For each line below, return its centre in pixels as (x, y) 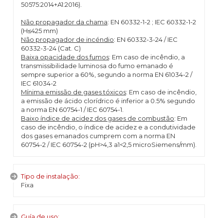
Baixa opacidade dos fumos (65, 57)
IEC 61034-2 (39, 83)
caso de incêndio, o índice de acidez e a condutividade (108, 127)
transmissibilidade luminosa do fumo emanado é (97, 66)
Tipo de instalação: (50, 176)
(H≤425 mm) (39, 31)
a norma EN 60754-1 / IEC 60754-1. (72, 109)
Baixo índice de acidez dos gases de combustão (98, 118)
